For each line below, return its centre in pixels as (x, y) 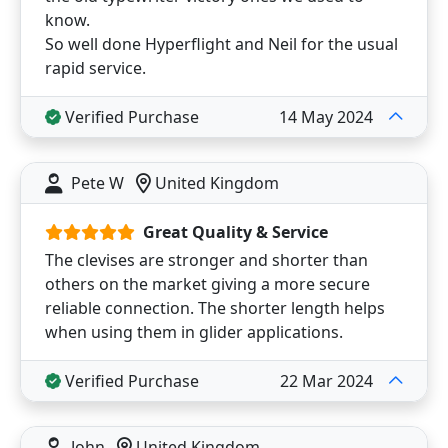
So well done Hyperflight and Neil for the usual (221, 44)
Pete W (97, 183)
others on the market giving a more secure (207, 284)
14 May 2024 (326, 117)
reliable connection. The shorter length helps (215, 308)
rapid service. (95, 68)
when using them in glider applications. (194, 332)
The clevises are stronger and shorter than (206, 260)
